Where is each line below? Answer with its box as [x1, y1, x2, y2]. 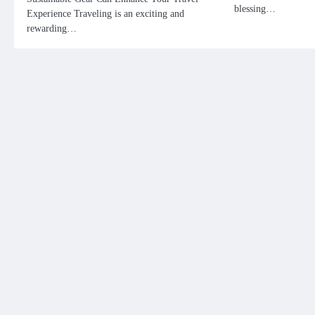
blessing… [233, 2, 276, 14]
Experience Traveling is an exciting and [27, 7, 184, 19]
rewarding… [27, 22, 77, 34]
